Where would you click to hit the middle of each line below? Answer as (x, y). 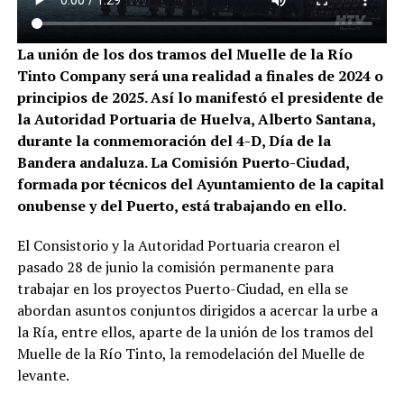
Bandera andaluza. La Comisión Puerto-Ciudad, (183, 162)
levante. (43, 375)
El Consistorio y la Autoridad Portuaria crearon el (178, 245)
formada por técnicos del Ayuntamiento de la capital (200, 184)
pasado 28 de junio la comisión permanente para (175, 266)
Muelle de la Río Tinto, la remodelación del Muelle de (190, 353)
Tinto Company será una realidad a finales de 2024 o (200, 75)
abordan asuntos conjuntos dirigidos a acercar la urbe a (197, 310)
